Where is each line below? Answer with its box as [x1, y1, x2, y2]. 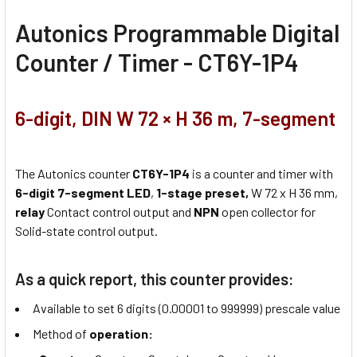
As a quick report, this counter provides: [15, 269, 294, 289]
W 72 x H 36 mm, [249, 185, 338, 201]
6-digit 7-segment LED [15, 185, 151, 201]
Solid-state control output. [15, 223, 158, 239]
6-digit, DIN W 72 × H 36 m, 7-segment [15, 105, 335, 130]
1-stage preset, [156, 185, 249, 201]
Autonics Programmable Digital [15, 18, 339, 47]
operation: [89, 326, 153, 342]
